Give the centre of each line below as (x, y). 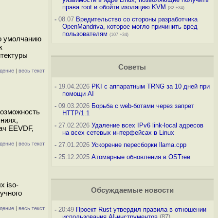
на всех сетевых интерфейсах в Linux (118, 133)
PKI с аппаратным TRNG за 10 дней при (150, 86)
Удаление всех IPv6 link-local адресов (147, 125)
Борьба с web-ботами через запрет (143, 106)
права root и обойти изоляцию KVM (114, 7)
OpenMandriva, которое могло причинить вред (130, 27)
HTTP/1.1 (76, 113)
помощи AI (78, 94)
